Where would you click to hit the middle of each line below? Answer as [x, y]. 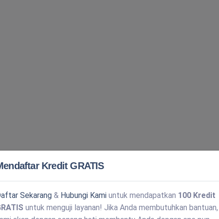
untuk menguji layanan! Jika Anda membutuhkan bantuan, [121, 207]
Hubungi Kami [84, 195]
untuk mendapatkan [142, 195]
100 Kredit [197, 195]
